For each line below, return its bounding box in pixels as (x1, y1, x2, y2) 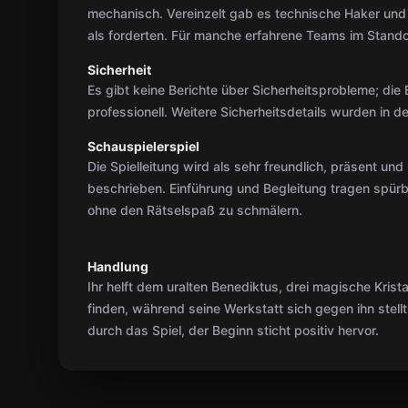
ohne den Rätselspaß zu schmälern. (87, 202, 302, 218)
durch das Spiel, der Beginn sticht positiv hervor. (87, 322, 379, 338)
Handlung (87, 259, 148, 274)
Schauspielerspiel (87, 138, 199, 154)
